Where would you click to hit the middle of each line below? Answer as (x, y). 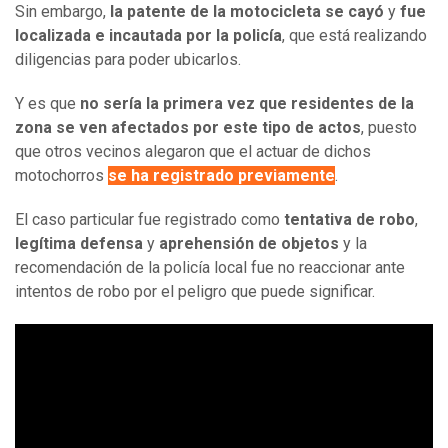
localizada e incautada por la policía (148, 36)
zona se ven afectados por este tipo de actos (188, 128)
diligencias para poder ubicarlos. (128, 60)
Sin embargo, (62, 12)
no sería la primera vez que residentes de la (247, 104)
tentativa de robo (349, 220)
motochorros (61, 176)
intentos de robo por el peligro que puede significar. (195, 292)
